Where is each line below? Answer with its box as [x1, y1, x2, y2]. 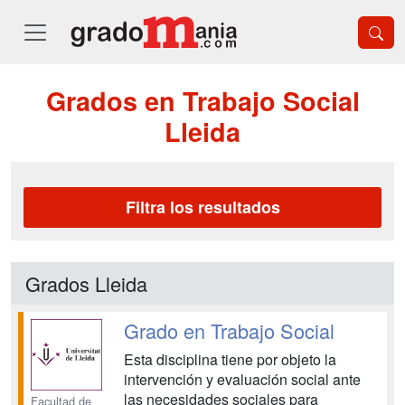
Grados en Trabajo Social [45, 82, 360, 119]
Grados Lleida [25, 269, 147, 297]
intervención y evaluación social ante [123, 369, 361, 390]
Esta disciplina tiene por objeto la [123, 349, 336, 370]
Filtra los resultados [125, 195, 280, 219]
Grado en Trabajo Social [123, 316, 334, 344]
